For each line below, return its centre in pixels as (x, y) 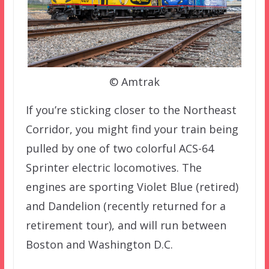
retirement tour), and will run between (126, 225)
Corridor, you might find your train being (132, 129)
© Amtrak (134, 82)
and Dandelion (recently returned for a (125, 206)
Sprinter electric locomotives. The (113, 168)
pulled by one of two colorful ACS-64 (119, 149)
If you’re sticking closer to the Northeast (131, 110)
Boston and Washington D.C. (99, 245)
